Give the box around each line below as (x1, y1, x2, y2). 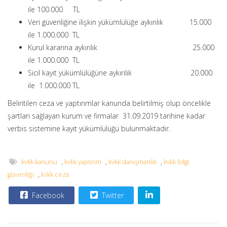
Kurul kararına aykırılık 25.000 (28, 43, 214, 52)
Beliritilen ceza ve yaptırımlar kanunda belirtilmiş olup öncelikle (8, 98, 211, 108)
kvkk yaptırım (64, 158, 101, 166)
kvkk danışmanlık (108, 158, 157, 166)
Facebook (30, 191, 64, 200)
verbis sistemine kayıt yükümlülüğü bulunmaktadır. (8, 124, 170, 133)
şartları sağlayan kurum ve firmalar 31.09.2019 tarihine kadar (8, 111, 205, 121)
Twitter (100, 191, 124, 200)
